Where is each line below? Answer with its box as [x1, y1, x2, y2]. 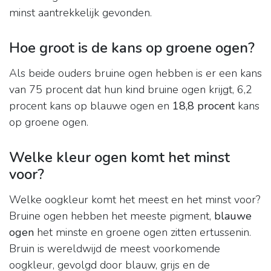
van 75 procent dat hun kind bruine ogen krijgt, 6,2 [9, 82, 252, 97]
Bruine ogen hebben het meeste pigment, [9, 209, 214, 224]
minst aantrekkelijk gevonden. [9, 5, 152, 21]
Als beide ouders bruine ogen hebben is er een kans [9, 66, 262, 81]
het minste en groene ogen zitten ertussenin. [34, 225, 251, 240]
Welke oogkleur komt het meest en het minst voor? [9, 192, 260, 207]
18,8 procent [172, 99, 235, 114]
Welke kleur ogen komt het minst [9, 148, 230, 168]
